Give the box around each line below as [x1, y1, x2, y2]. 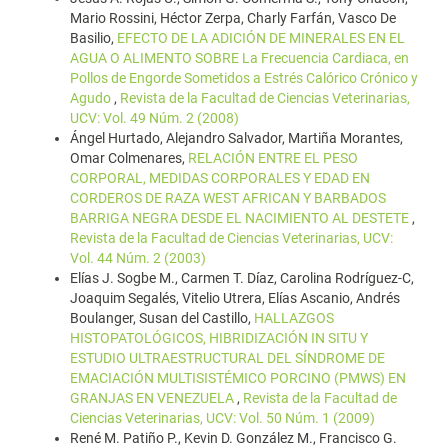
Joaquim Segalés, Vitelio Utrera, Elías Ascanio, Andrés [70, 290, 400, 307]
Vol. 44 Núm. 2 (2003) [70, 250, 206, 267]
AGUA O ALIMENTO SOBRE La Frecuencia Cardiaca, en [70, 50, 409, 67]
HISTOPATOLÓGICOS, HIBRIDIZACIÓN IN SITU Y [70, 330, 368, 347]
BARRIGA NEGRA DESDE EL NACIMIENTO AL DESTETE [70, 210, 412, 227]
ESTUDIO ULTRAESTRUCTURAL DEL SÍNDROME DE [70, 350, 385, 367]
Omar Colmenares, [70, 150, 188, 167]
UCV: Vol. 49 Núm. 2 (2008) [70, 110, 239, 127]
